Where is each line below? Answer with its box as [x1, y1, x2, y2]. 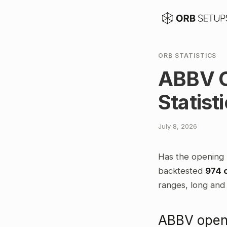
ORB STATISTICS [158, 52, 217, 59]
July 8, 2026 [158, 122, 197, 130]
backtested [158, 166, 205, 176]
